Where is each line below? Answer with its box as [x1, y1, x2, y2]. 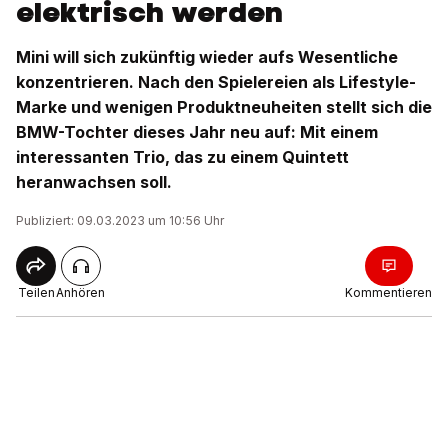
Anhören [56, 285, 105, 300]
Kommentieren [345, 285, 432, 300]
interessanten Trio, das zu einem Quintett [16, 147, 349, 167]
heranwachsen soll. [16, 172, 172, 192]
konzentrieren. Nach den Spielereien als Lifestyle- [16, 72, 416, 92]
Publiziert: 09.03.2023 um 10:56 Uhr [16, 213, 224, 228]
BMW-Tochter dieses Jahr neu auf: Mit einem [16, 122, 378, 142]
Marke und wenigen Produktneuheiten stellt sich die [16, 97, 432, 117]
